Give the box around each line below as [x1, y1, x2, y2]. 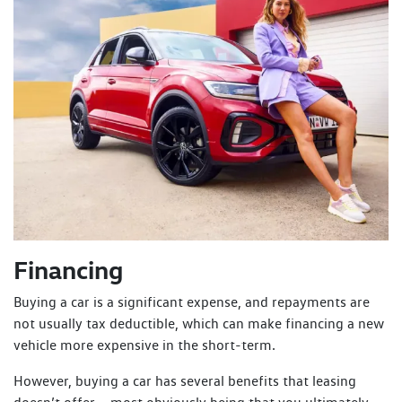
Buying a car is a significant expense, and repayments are [13, 293, 370, 310]
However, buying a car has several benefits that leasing [13, 371, 356, 389]
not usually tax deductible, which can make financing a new [13, 314, 384, 332]
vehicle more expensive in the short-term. [13, 336, 275, 354]
